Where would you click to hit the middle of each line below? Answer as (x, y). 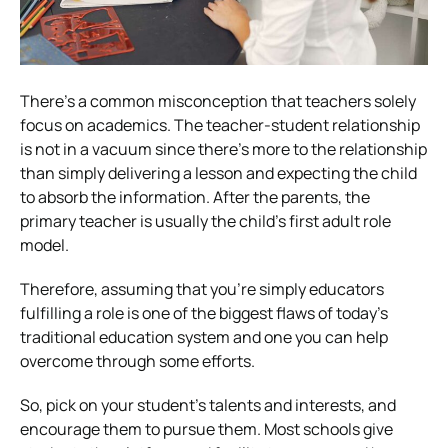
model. (44, 244)
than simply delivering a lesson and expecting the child (218, 172)
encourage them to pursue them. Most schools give (206, 428)
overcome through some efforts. (137, 360)
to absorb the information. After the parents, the (195, 196)
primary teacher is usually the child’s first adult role (205, 220)
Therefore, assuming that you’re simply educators (202, 288)
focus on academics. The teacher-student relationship (220, 124)
